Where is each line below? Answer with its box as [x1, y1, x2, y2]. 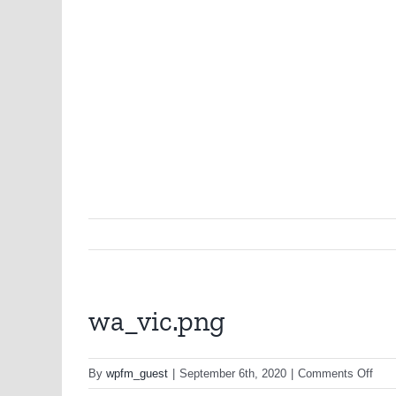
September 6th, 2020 [179, 367, 286, 381]
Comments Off [298, 367, 373, 381]
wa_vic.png [88, 304, 225, 338]
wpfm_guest [106, 367, 168, 381]
